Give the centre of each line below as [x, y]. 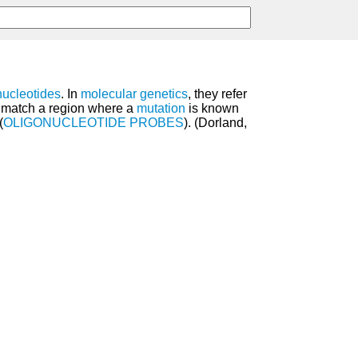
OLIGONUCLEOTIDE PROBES [93, 123]
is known [212, 109]
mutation [161, 109]
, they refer [217, 94]
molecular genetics [134, 94]
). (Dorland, [215, 123]
